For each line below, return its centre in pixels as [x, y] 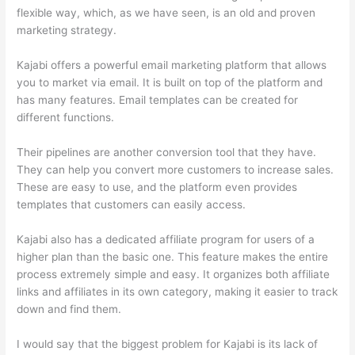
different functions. [66, 117]
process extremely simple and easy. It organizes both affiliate [174, 274]
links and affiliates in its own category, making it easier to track [177, 291]
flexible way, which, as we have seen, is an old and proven [166, 13]
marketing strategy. [67, 31]
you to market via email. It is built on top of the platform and [170, 82]
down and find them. [69, 309]
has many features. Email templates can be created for [158, 99]
